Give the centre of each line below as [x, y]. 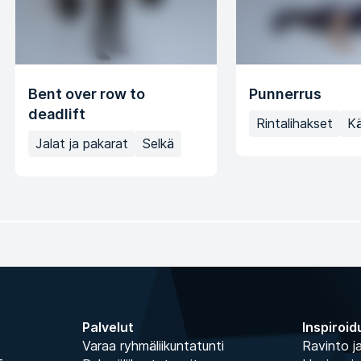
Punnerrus [285, 94]
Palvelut [108, 328]
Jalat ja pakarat [82, 144]
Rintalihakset [295, 124]
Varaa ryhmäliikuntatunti [153, 346]
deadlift [57, 114]
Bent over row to [87, 94]
